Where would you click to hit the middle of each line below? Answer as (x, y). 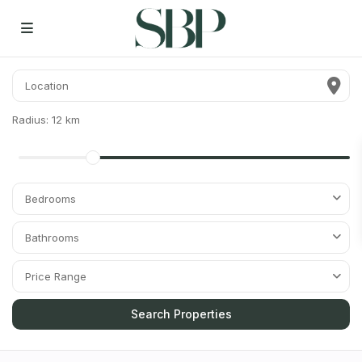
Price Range (56, 276)
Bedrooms (51, 199)
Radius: (32, 120)
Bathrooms (52, 238)
